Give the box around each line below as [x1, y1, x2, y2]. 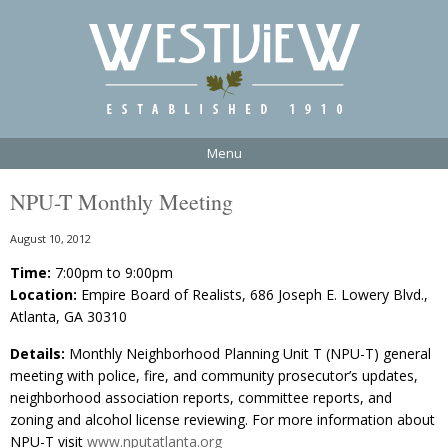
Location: [10, 284, 77, 304]
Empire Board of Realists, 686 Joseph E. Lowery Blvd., [77, 284, 428, 304]
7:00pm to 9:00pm [51, 262, 173, 282]
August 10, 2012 [10, 230, 91, 246]
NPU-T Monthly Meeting [10, 186, 233, 216]
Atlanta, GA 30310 [10, 306, 127, 326]
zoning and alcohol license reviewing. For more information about [10, 409, 435, 429]
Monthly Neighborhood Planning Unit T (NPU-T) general [65, 343, 431, 363]
